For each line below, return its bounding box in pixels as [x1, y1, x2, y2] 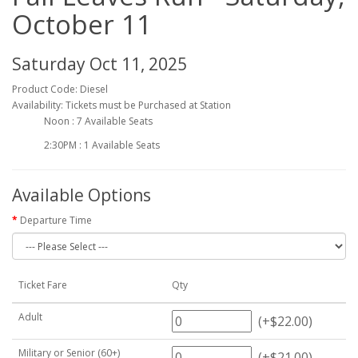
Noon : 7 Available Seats [44, 114, 153, 128]
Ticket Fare [18, 278, 67, 292]
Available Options [12, 184, 151, 206]
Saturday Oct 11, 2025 [12, 53, 187, 75]
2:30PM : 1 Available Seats [44, 138, 160, 152]
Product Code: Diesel [12, 82, 108, 96]
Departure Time [20, 213, 92, 227]
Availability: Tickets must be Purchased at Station [12, 98, 231, 112]
